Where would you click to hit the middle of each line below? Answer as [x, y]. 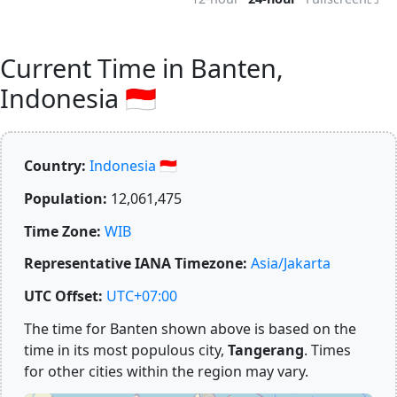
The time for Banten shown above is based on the [190, 328]
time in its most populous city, [126, 350]
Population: [66, 198]
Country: [55, 166]
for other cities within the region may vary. [166, 371]
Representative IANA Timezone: [136, 264]
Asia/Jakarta [291, 264]
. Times [327, 350]
